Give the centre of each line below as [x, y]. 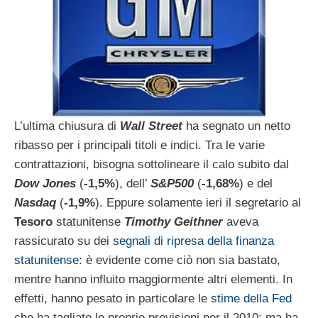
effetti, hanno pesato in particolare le [113, 298]
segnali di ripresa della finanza [193, 241]
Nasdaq [35, 202]
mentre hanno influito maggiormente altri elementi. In [153, 279]
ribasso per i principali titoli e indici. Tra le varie [139, 145]
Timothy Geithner [174, 221]
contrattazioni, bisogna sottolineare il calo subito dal [152, 164]
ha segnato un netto [236, 126]
